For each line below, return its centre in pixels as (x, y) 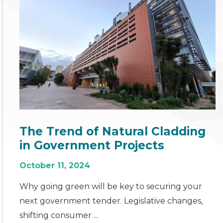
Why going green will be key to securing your (111, 186)
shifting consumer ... (59, 215)
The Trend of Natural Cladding (113, 131)
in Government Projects (92, 145)
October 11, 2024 (55, 165)
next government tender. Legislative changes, (111, 201)
